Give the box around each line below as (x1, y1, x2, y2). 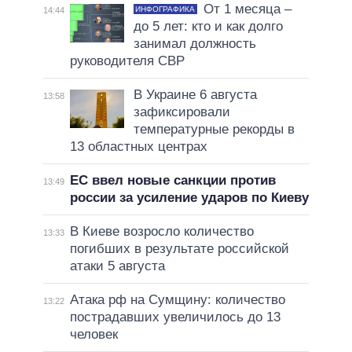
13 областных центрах (69, 139, 207, 155)
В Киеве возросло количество (69, 224, 254, 240)
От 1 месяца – (203, 2, 291, 17)
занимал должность (133, 36, 256, 52)
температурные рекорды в (133, 122, 295, 137)
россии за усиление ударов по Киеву (69, 190, 309, 206)
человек (69, 327, 118, 343)
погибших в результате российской (69, 241, 289, 257)
